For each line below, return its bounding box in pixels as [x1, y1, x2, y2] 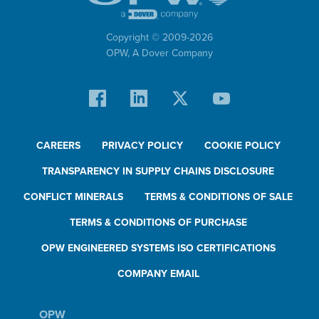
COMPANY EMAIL [117, 268, 199, 281]
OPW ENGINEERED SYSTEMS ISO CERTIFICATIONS [41, 242, 276, 255]
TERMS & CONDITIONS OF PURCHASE [69, 216, 247, 229]
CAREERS [36, 140, 80, 152]
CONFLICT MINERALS [23, 191, 123, 204]
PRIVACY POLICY [101, 140, 183, 152]
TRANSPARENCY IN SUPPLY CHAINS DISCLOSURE [42, 165, 274, 178]
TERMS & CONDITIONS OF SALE [145, 191, 293, 204]
